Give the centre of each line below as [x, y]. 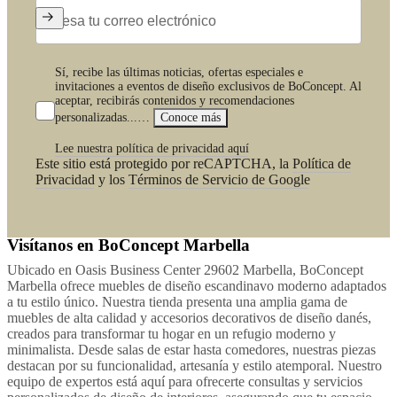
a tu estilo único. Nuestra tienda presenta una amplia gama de [177, 301]
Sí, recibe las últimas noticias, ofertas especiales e [179, 73]
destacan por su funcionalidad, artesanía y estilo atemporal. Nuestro [195, 365]
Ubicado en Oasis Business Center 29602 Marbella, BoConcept [185, 269]
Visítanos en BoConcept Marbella [128, 245]
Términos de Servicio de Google [219, 180]
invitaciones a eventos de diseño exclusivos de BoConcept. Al [208, 87]
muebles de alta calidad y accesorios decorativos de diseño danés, [189, 317]
